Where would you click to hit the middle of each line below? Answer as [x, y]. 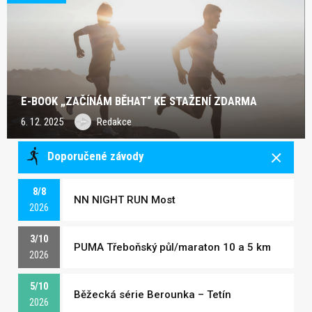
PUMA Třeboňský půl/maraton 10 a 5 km [172, 247]
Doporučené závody [94, 156]
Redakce [114, 122]
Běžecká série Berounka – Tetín [153, 294]
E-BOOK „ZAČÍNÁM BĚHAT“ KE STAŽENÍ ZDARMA [139, 101]
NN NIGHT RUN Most [125, 200]
